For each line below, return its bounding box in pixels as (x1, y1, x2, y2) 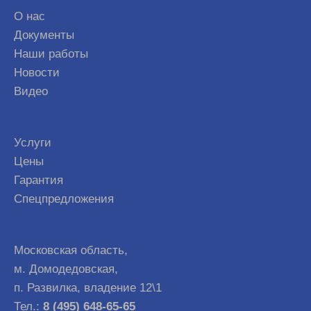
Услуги (14, 135, 51, 149)
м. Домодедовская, (14, 262, 118, 276)
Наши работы (14, 47, 88, 60)
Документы (14, 28, 74, 42)
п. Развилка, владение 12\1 (14, 280, 162, 294)
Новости (14, 65, 60, 79)
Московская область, (14, 243, 128, 257)
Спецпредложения (14, 192, 114, 205)
